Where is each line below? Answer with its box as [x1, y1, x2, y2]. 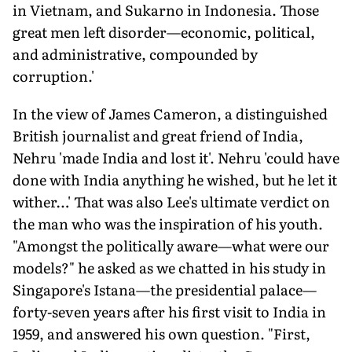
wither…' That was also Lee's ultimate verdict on [13, 190, 330, 212]
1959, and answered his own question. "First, [13, 322, 310, 344]
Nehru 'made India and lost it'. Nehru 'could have [13, 146, 339, 168]
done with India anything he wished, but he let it [13, 168, 337, 190]
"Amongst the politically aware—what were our [13, 234, 329, 256]
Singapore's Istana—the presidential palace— [13, 278, 317, 300]
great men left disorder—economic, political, [13, 20, 315, 42]
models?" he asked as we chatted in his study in [13, 256, 326, 278]
